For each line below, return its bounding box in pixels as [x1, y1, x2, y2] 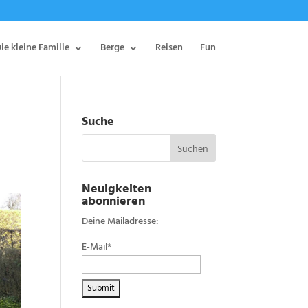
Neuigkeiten [82, 179, 152, 197]
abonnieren [82, 191, 146, 210]
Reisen [155, 40, 183, 56]
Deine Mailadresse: [82, 214, 159, 230]
